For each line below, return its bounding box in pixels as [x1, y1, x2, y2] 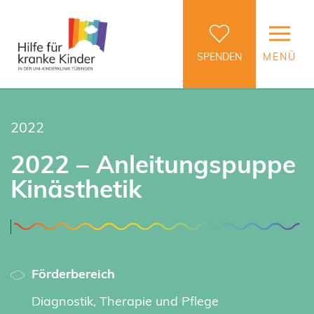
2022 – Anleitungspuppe [11, 146, 296, 180]
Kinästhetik [11, 171, 142, 205]
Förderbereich [32, 264, 115, 282]
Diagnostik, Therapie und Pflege [32, 292, 219, 309]
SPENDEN [197, 50, 242, 63]
